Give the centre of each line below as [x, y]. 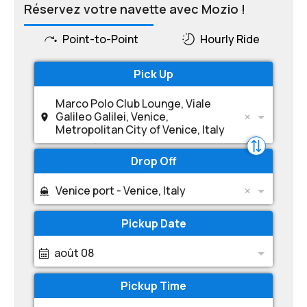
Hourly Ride [230, 39]
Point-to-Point [100, 39]
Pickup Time [153, 286]
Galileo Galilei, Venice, [112, 116]
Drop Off [153, 161]
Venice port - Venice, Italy [121, 191]
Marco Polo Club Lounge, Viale [133, 103]
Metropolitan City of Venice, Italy [140, 130]
